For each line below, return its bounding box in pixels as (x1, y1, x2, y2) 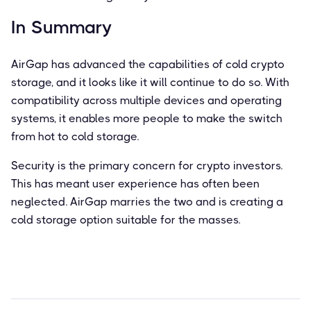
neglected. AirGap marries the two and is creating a (11, 194, 283, 208)
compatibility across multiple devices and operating (11, 93, 282, 107)
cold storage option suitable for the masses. (11, 212, 240, 226)
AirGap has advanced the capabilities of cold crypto (11, 57, 285, 71)
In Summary (11, 16, 112, 37)
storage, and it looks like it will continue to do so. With (11, 75, 289, 89)
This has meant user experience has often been (11, 176, 260, 190)
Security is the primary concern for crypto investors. (11, 158, 283, 172)
